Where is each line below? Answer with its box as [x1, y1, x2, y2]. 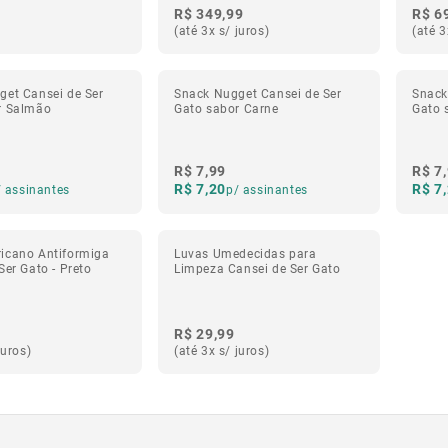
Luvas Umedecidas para [174, 245, 317, 261]
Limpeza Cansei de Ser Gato [174, 260, 341, 276]
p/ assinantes [225, 181, 308, 197]
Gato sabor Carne [174, 100, 279, 116]
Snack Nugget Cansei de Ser [174, 85, 342, 101]
